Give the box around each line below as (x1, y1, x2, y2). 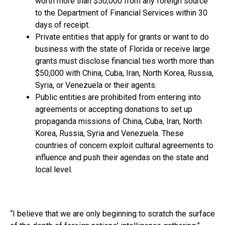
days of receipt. (35, 20, 90, 30)
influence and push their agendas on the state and (35, 153, 208, 163)
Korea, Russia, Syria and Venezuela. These (35, 129, 184, 139)
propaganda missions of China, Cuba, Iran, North (35, 117, 202, 127)
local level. (35, 165, 72, 175)
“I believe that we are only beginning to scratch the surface (10, 209, 215, 219)
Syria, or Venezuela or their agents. (35, 80, 157, 90)
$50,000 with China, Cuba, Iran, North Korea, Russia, (35, 68, 213, 78)
